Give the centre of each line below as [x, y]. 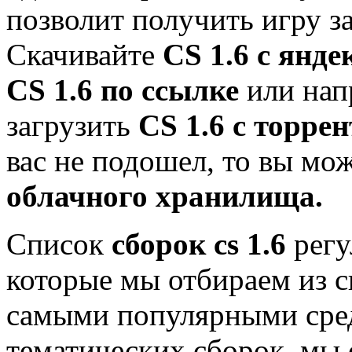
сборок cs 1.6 [199, 244]
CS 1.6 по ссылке [123, 90]
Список [59, 244]
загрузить [72, 125]
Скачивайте [84, 54]
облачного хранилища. [165, 196]
